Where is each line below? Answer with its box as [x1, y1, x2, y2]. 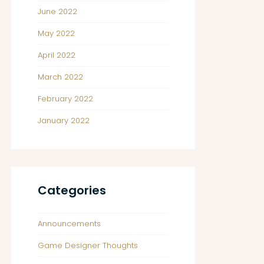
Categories [38, 182, 106, 199]
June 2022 [38, 6, 77, 17]
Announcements [38, 218, 101, 229]
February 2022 [38, 93, 93, 104]
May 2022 [38, 28, 75, 39]
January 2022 [38, 115, 90, 126]
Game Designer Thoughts [38, 240, 138, 251]
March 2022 [38, 71, 83, 82]
